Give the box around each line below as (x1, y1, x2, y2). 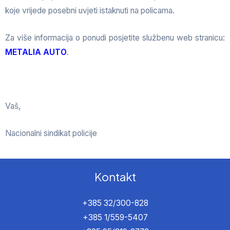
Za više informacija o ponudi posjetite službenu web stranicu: (5, 32, 225, 43)
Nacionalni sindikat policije (5, 128, 97, 138)
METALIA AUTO (5, 47, 67, 57)
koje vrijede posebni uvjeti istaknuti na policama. (5, 5, 175, 15)
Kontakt (94, 169, 136, 184)
